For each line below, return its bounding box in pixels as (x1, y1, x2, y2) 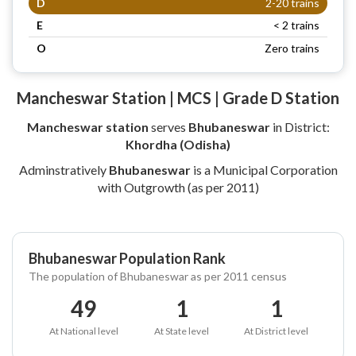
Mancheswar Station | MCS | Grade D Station (17, 87, 339, 107)
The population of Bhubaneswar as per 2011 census (29, 269, 287, 283)
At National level (48, 324, 118, 337)
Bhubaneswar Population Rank (29, 249, 226, 267)
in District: (269, 118, 330, 134)
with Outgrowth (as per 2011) (97, 179, 259, 195)
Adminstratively (18, 161, 109, 177)
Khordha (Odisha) (126, 136, 230, 152)
